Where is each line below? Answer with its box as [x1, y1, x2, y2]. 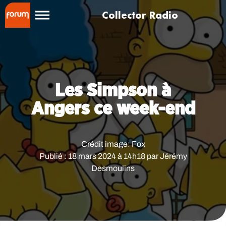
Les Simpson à [55, 82, 171, 100]
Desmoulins [91, 164, 135, 173]
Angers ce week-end [31, 100, 195, 118]
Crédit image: [81, 140, 132, 148]
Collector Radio [101, 9, 178, 21]
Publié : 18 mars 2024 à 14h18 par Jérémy [39, 152, 187, 160]
